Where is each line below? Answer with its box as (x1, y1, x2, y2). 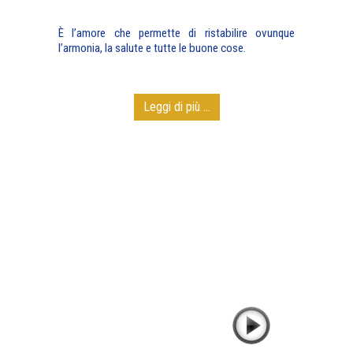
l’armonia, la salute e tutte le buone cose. (58, 41, 246, 55)
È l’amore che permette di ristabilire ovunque (58, 26, 295, 40)
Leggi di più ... (143, 99, 210, 114)
